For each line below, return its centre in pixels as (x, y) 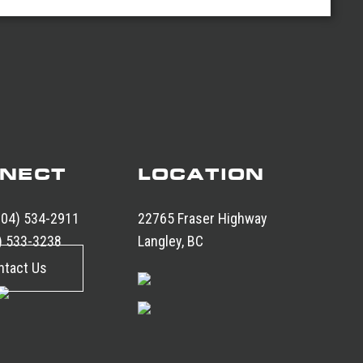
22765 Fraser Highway (203, 218)
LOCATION (201, 174)
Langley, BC (171, 241)
